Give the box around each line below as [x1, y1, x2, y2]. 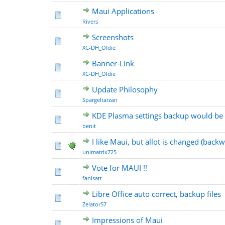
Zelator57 [82, 200, 106, 208]
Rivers [82, 18, 98, 25]
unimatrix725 [82, 148, 117, 156]
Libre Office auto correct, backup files [92, 189, 221, 199]
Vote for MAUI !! [92, 163, 147, 173]
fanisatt [82, 174, 102, 182]
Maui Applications [92, 6, 154, 16]
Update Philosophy [92, 84, 158, 94]
